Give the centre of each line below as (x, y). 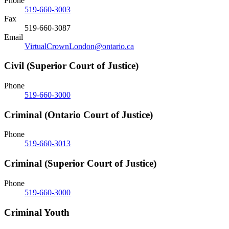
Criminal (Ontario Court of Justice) (78, 114)
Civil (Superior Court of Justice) (71, 66)
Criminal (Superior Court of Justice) (80, 164)
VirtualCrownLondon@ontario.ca (79, 46)
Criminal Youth (37, 212)
